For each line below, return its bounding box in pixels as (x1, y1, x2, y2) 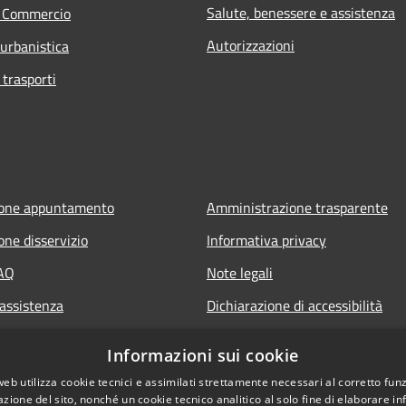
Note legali (207, 261, 273, 284)
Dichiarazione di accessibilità (207, 294, 382, 316)
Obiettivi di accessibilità (207, 326, 353, 349)
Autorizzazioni (207, 34, 295, 56)
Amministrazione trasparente (207, 196, 388, 218)
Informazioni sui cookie (107, 344, 299, 366)
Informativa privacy (207, 228, 326, 251)
